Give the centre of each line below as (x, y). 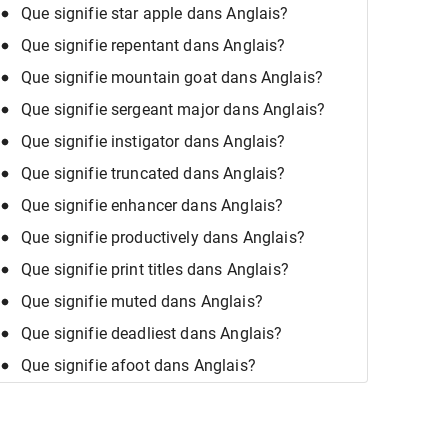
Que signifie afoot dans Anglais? (138, 365)
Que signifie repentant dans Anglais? (153, 45)
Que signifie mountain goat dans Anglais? (172, 77)
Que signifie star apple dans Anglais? (155, 13)
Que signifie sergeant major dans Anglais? (173, 109)
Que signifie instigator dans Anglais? (153, 141)
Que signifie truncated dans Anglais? (153, 173)
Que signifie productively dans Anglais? (163, 237)
